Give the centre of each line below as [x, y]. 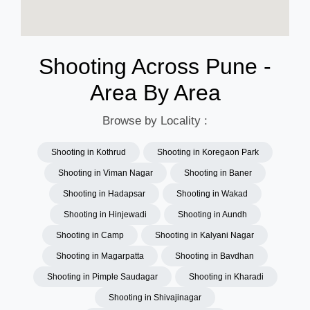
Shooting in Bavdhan [215, 256]
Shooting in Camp [90, 235]
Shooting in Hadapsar [104, 194]
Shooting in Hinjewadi [105, 215]
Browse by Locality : [155, 121]
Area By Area [155, 93]
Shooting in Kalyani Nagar [204, 235]
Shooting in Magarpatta [100, 256]
